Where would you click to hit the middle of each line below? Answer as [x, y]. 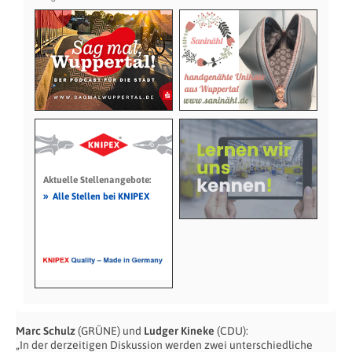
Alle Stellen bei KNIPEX [101, 196]
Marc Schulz [46, 330]
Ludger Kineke [179, 330]
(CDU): [231, 330]
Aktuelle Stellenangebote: [97, 180]
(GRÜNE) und [110, 330]
